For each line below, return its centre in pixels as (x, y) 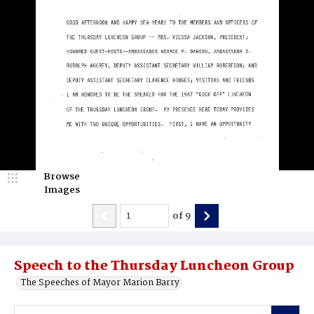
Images (62, 190)
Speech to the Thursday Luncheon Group (154, 266)
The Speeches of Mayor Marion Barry (100, 283)
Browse (62, 177)
